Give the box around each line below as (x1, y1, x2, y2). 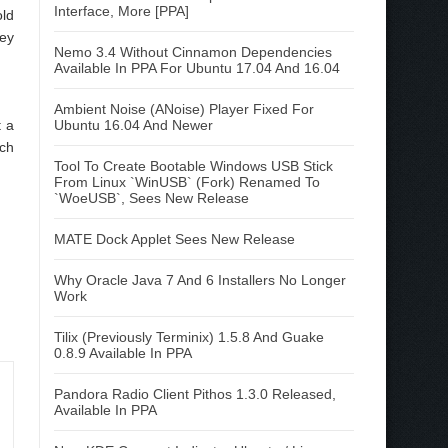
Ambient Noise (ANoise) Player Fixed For (54, 101, 314, 117)
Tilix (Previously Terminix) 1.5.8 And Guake (54, 329, 324, 345)
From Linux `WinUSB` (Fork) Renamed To (54, 174, 320, 190)
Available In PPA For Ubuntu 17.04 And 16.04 (54, 60, 340, 76)
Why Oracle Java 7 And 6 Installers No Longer (54, 272, 346, 288)
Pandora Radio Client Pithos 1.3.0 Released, (54, 386, 336, 402)
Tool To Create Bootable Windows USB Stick (54, 158, 333, 174)
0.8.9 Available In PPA (54, 345, 192, 361)
